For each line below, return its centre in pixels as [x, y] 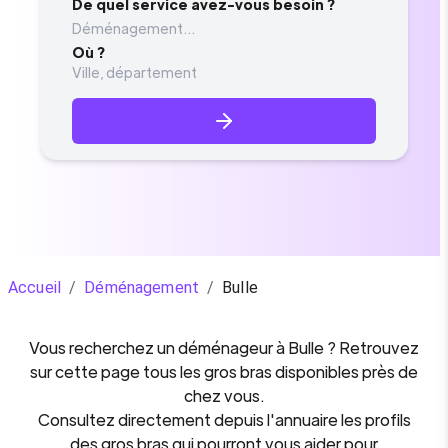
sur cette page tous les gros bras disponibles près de [224, 371]
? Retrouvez [371, 347]
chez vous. [224, 395]
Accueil [35, 287]
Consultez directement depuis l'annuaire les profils [224, 419]
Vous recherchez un [103, 347]
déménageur [225, 347]
